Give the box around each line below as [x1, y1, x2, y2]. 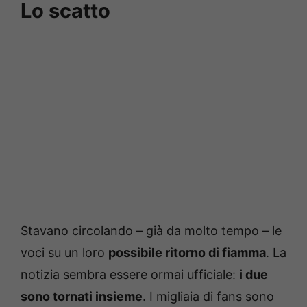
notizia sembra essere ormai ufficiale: [21, 267, 239, 282]
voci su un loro [21, 245, 108, 260]
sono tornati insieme [21, 288, 143, 304]
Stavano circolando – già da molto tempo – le [21, 223, 282, 238]
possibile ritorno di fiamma [108, 245, 266, 260]
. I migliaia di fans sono [143, 288, 274, 304]
